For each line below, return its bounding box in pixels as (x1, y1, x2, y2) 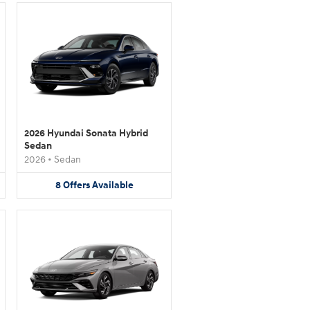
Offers (62, 179, 90, 191)
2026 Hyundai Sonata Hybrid (24, 127, 148, 139)
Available (91, 179, 134, 191)
